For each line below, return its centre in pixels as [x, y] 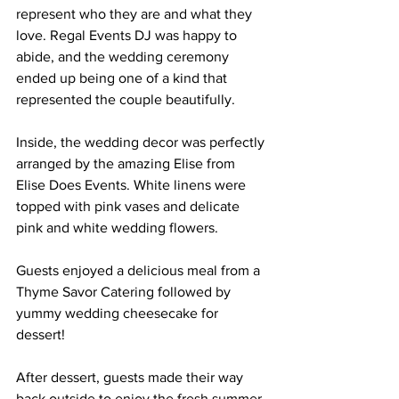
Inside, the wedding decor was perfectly [142, 142]
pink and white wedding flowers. [117, 227]
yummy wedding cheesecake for [119, 313]
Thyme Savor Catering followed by [125, 291]
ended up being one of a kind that [123, 77]
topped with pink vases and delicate [130, 206]
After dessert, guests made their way [131, 377]
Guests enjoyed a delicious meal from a [140, 270]
